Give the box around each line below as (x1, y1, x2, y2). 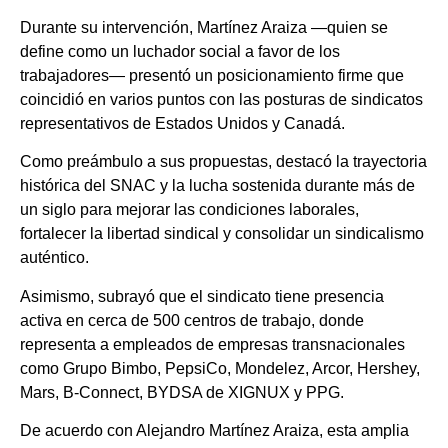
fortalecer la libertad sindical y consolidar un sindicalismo (20, 225, 424, 243)
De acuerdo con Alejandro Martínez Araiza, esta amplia (20, 421, 409, 439)
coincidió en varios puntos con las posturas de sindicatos (20, 90, 423, 108)
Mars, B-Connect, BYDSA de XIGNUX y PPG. (20, 383, 344, 401)
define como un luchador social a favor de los (20, 42, 340, 60)
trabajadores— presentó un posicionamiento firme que (20, 66, 404, 84)
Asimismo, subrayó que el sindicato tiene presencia (20, 287, 384, 305)
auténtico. (20, 249, 89, 267)
